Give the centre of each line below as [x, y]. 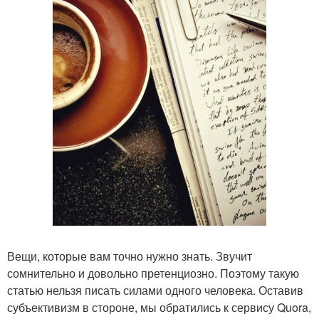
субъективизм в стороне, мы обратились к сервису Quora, [159, 307]
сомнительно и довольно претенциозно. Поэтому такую [153, 273]
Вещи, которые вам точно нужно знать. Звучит [130, 256]
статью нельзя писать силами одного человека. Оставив [155, 290]
